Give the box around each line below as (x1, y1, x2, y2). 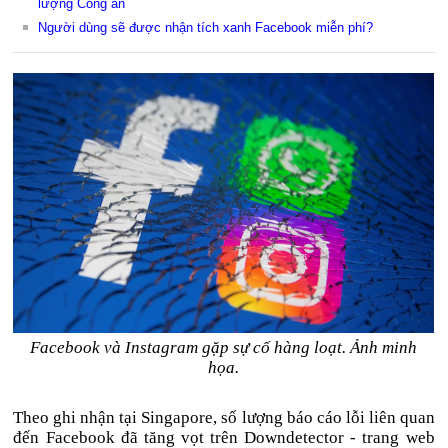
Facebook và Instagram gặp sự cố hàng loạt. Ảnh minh (30, 338, 418, 357)
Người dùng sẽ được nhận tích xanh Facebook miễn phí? (38, 20, 374, 35)
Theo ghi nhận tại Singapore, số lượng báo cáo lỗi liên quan (13, 408, 435, 427)
